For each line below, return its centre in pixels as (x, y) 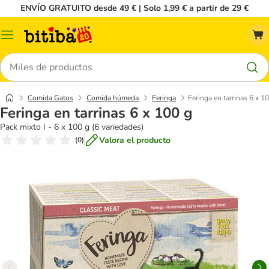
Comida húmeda (113, 98)
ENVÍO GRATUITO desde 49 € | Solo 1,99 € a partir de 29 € (134, 8)
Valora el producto (135, 140)
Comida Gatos (50, 98)
